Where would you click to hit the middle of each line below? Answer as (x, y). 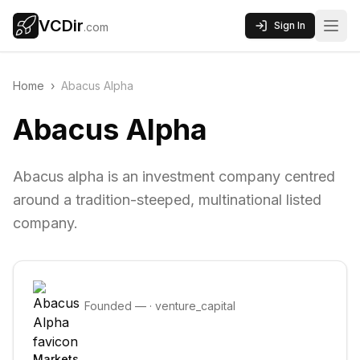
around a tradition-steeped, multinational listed (167, 200)
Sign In (290, 25)
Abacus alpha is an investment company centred (174, 176)
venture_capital (195, 306)
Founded (110, 306)
